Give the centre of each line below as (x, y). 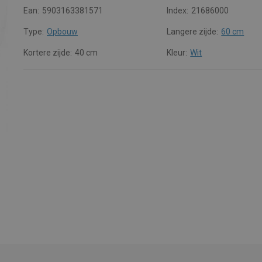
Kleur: (177, 53)
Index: (178, 11)
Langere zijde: (193, 32)
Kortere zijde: (48, 53)
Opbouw (62, 32)
